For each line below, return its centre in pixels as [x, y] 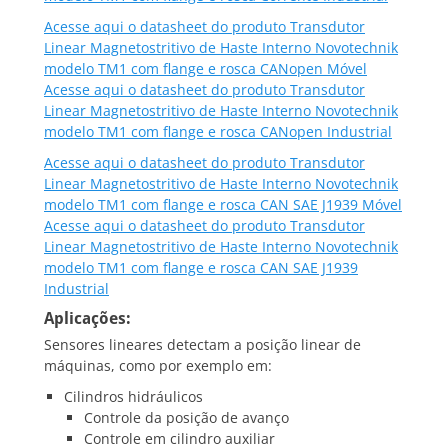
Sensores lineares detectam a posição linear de [202, 345]
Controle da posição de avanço [186, 418]
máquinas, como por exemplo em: [158, 366]
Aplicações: [87, 319]
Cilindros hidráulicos [133, 397]
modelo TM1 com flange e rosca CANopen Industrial [218, 132]
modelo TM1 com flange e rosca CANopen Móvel [205, 69]
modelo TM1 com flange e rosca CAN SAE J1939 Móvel [223, 205]
